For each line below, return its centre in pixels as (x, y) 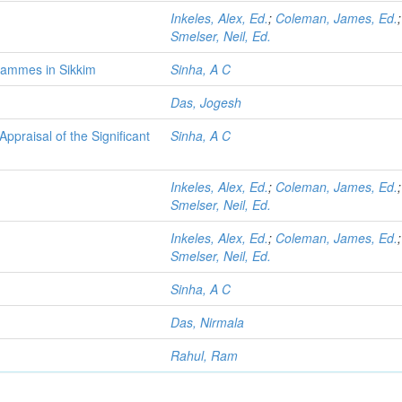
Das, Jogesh (206, 102)
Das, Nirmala (208, 322)
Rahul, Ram (205, 355)
